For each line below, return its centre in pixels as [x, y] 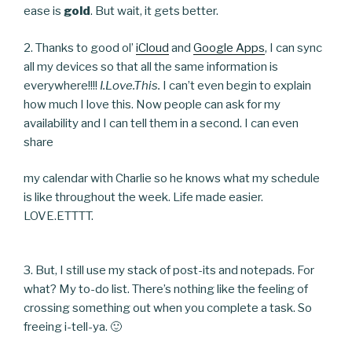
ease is [44, 11]
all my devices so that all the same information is [151, 66]
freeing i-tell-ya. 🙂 [73, 327]
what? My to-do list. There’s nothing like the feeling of [166, 290]
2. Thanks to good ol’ [80, 48]
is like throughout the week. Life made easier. [143, 198]
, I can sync [293, 48]
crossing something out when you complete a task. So [168, 308]
